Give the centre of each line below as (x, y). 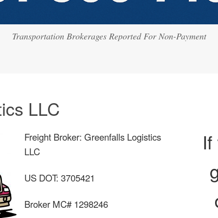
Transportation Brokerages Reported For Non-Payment (109, 36)
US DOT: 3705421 (60, 178)
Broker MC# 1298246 (66, 204)
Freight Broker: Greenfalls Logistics (93, 137)
